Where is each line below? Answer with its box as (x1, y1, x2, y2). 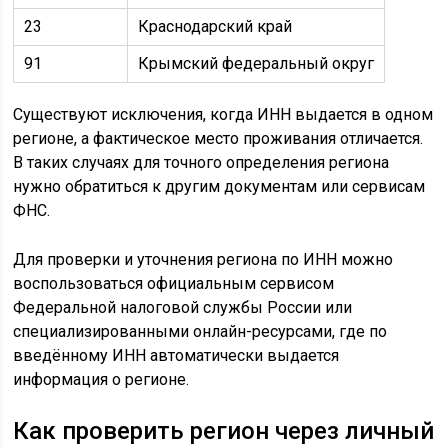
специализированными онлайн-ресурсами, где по (13, 321, 388, 341)
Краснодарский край (138, 16, 293, 36)
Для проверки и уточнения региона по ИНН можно (13, 249, 394, 269)
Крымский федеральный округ (138, 53, 375, 73)
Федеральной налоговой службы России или (13, 297, 353, 317)
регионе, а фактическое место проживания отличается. (13, 128, 424, 148)
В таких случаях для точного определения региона (13, 152, 390, 172)
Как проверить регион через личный (13, 416, 435, 445)
